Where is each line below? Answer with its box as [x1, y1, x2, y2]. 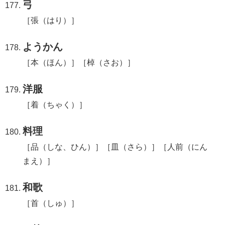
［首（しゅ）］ [23, 198, 79, 207]
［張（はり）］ [23, 16, 79, 25]
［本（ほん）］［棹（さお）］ [23, 58, 136, 67]
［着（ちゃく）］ [23, 100, 87, 109]
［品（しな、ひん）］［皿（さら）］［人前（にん [23, 142, 208, 151]
